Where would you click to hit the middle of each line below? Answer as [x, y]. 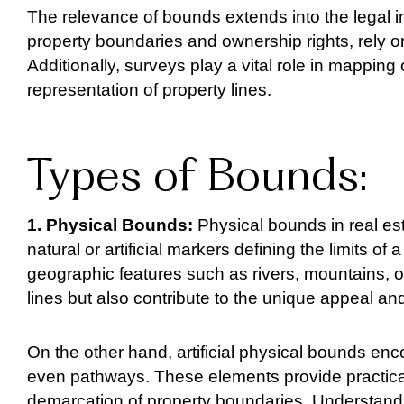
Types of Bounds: [197, 179]
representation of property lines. [149, 89]
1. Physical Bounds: [110, 225]
